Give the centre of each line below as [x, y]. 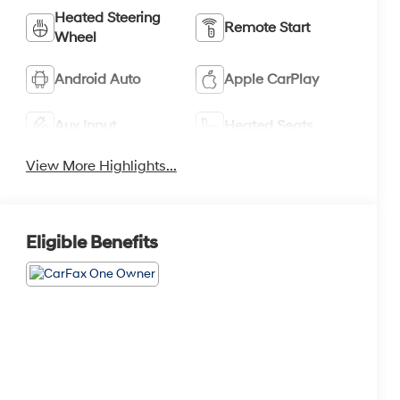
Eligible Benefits [92, 243]
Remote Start [267, 28]
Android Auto [97, 80]
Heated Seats [269, 126]
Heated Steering [107, 18]
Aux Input [85, 126]
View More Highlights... [101, 166]
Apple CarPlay [272, 80]
